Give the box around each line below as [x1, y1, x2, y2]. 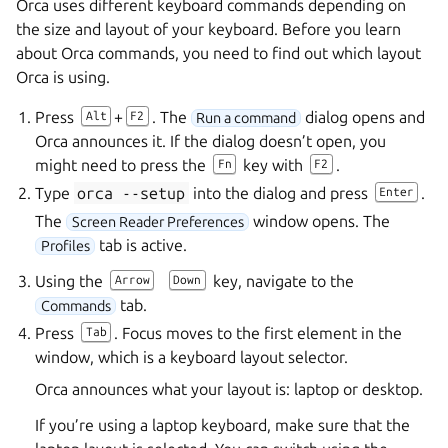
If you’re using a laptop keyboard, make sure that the [35, 416, 411, 434]
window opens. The [248, 212, 390, 230]
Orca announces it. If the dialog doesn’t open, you [35, 132, 387, 150]
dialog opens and [301, 108, 426, 126]
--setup [122, 184, 186, 202]
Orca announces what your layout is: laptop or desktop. [35, 380, 424, 398]
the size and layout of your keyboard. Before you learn [16, 20, 401, 38]
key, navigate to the [208, 272, 354, 290]
